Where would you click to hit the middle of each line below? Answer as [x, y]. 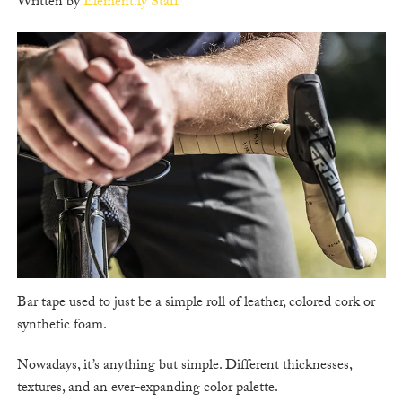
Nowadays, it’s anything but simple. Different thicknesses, [184, 367]
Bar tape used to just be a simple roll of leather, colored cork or [196, 304]
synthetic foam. [61, 327]
